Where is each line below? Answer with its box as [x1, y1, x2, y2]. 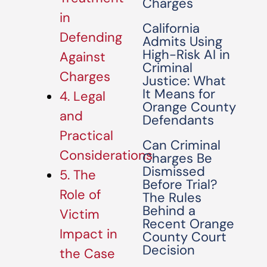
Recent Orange [142, 215, 235, 232]
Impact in [60, 225, 117, 243]
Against [60, 48, 105, 66]
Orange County [142, 98, 237, 116]
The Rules [142, 189, 202, 206]
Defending [60, 29, 122, 46]
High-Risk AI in [142, 46, 231, 63]
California [142, 20, 200, 37]
